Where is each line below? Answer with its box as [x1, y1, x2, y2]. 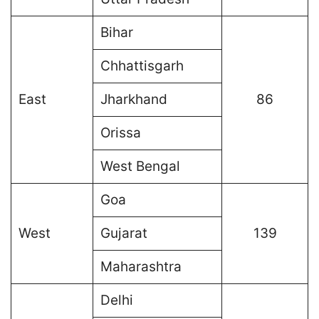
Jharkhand [100, 90, 167, 108]
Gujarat [100, 224, 147, 241]
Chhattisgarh [100, 57, 184, 74]
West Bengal [100, 157, 180, 174]
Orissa [100, 124, 141, 141]
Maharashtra [100, 258, 182, 275]
